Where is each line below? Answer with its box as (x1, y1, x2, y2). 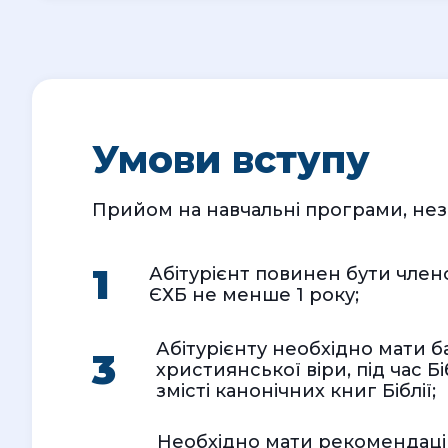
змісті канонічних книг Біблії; (156, 379, 436, 402)
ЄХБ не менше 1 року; (149, 283, 359, 306)
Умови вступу (92, 136, 370, 182)
